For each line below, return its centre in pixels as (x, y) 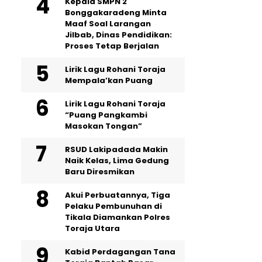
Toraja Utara (92, 229)
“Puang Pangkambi (106, 115)
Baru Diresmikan (100, 172)
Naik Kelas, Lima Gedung (117, 161)
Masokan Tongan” (104, 126)
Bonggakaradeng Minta (116, 13)
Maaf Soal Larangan (108, 24)
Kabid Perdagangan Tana (120, 252)
